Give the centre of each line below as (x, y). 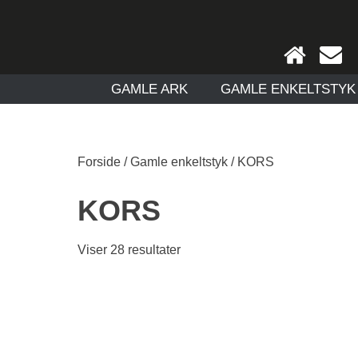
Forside (99, 162)
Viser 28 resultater (129, 250)
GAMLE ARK (149, 89)
